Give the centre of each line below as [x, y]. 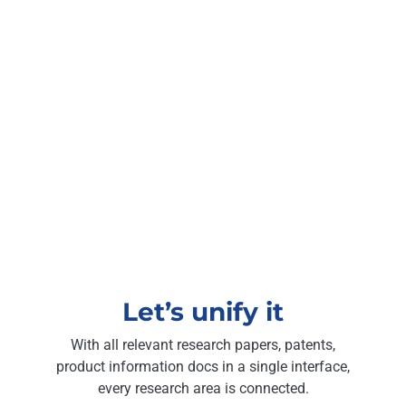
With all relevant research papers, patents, [203, 344]
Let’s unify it [203, 311]
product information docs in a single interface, [203, 366]
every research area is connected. [203, 388]
